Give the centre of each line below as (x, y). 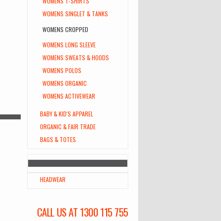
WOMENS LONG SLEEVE (69, 45)
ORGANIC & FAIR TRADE (68, 127)
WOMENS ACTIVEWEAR (69, 96)
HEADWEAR (53, 179)
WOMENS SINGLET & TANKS (75, 14)
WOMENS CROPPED (65, 29)
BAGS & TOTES (58, 139)
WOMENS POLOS (62, 70)
